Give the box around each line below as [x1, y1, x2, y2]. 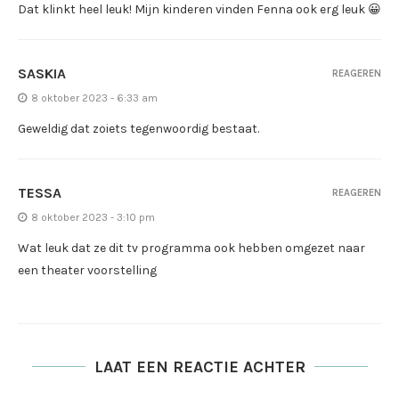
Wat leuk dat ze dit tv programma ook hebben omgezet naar [18, 240, 365, 256]
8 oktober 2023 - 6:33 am [31, 91, 158, 104]
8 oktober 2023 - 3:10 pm [31, 210, 155, 224]
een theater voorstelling [18, 262, 157, 278]
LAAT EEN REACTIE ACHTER [94, 356, 305, 377]
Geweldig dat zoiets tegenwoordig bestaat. [18, 120, 259, 136]
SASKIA [18, 64, 66, 82]
